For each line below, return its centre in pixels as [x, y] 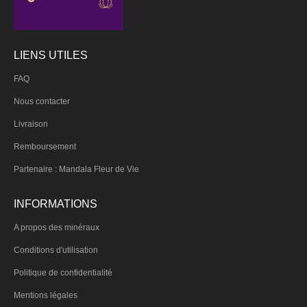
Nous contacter [42, 101]
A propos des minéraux [57, 227]
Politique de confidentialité [63, 272]
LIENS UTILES [51, 55]
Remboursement [45, 146]
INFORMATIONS [56, 204]
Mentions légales [46, 295]
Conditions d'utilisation [56, 250]
